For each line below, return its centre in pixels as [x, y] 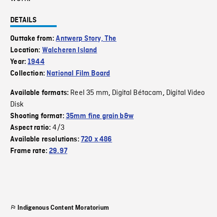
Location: [26, 51]
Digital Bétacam [137, 93]
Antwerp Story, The [86, 39]
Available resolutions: [46, 140]
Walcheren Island [70, 51]
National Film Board [78, 74]
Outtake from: [33, 39]
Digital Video [186, 93]
